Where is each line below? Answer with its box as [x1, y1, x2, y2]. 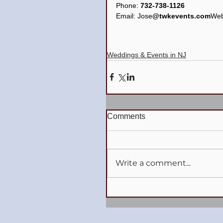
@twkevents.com [152, 11, 211, 20]
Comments [107, 111, 145, 120]
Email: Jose [116, 11, 152, 20]
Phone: [116, 1, 140, 9]
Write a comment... [115, 158, 191, 168]
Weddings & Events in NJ [107, 50, 186, 59]
